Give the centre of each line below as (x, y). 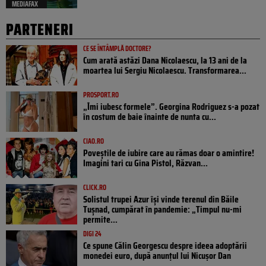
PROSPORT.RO (101, 94)
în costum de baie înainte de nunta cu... (150, 116)
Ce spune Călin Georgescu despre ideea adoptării (165, 245)
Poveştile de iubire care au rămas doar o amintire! (169, 153)
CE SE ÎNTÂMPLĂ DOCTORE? (117, 48)
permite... (100, 219)
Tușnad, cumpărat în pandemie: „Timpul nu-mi (162, 209)
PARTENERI (40, 29)
